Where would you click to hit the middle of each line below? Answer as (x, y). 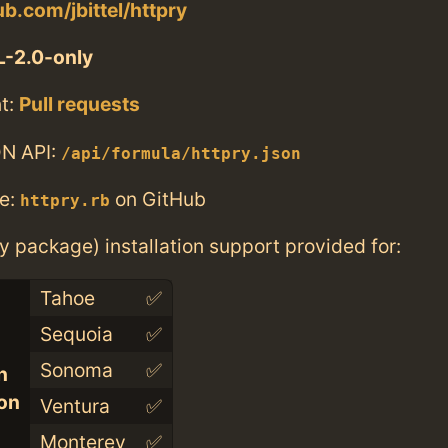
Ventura (74, 406)
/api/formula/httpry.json (181, 153)
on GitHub (158, 198)
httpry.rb (65, 200)
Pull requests (79, 104)
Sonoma (76, 370)
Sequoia (76, 334)
